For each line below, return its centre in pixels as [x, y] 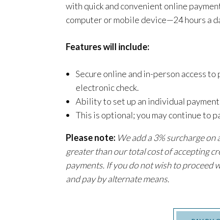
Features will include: [108, 46]
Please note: [91, 137]
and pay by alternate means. [118, 179]
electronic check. [108, 87]
